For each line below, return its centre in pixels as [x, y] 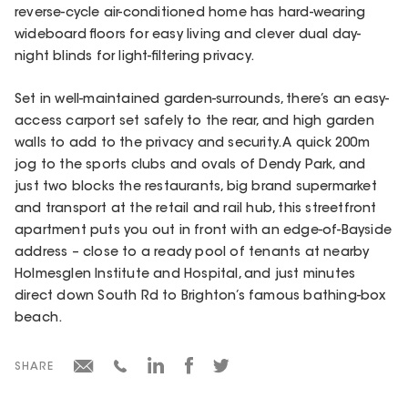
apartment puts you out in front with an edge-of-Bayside [204, 232]
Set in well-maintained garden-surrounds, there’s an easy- [202, 101]
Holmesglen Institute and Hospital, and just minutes [185, 275]
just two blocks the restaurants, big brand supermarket [196, 188]
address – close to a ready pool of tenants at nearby [192, 254]
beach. [39, 319]
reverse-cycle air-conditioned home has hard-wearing [190, 13]
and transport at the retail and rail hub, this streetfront [196, 210]
